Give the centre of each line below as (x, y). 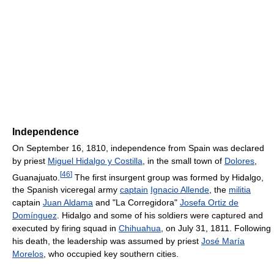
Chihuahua (140, 228)
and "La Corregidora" (136, 203)
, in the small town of (183, 161)
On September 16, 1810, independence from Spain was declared (138, 148)
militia (240, 190)
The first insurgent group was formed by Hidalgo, (168, 177)
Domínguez (35, 216)
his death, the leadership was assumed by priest (107, 241)
